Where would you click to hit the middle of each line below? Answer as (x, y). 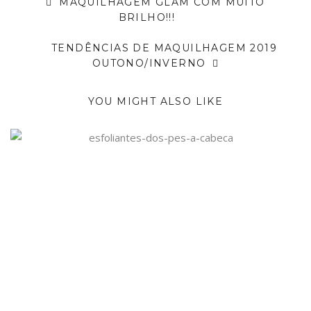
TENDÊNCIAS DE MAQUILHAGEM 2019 (164, 48)
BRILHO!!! (147, 17)
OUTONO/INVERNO (151, 63)
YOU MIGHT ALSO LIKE (155, 101)
